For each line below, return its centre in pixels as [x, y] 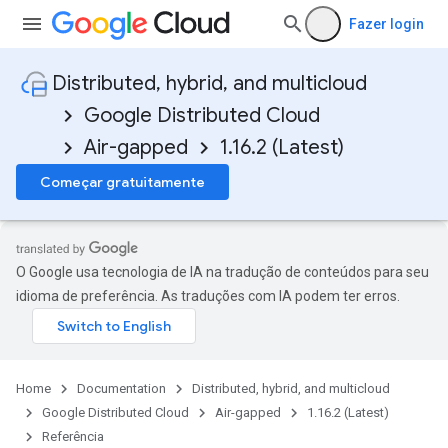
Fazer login [386, 24]
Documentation [121, 388]
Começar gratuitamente [122, 182]
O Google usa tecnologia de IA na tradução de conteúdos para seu [222, 272]
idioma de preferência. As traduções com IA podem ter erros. [208, 296]
